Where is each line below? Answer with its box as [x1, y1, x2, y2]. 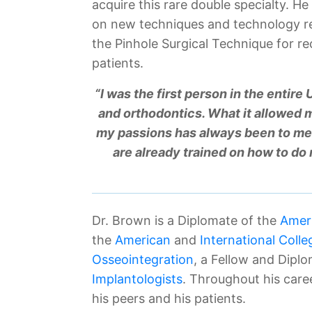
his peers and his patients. [92, 291, 246, 306]
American [115, 233, 171, 247]
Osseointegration [92, 252, 194, 267]
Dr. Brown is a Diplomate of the [92, 213, 280, 228]
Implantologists [92, 272, 182, 286]
